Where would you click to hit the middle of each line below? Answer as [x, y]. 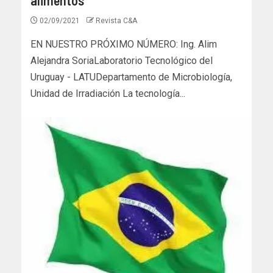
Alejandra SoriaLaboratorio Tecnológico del [122, 60]
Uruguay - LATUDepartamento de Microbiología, [131, 77]
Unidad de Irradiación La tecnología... [108, 93]
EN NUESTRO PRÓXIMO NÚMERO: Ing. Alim [124, 44]
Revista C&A [116, 20]
